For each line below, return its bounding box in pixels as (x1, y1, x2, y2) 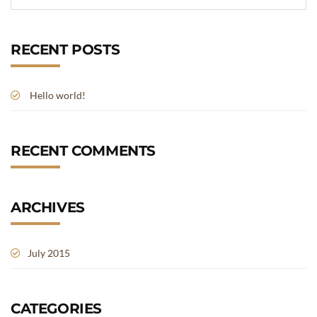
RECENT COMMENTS (11, 142, 156, 159)
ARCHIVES (11, 199, 85, 216)
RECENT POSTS (11, 41, 120, 58)
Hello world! (30, 89, 86, 101)
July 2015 (28, 247, 70, 259)
